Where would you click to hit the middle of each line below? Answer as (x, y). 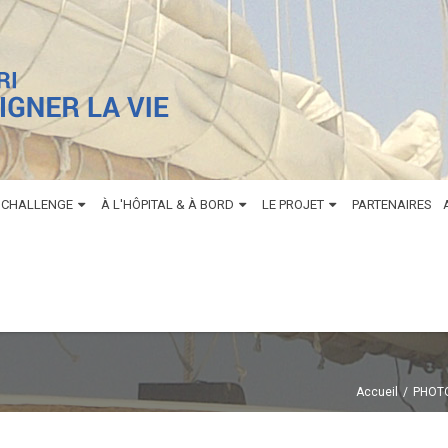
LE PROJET (293, 204)
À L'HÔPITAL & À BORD (167, 204)
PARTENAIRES (392, 204)
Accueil (377, 392)
